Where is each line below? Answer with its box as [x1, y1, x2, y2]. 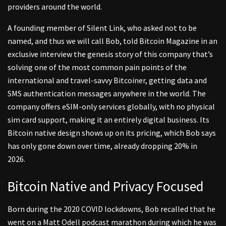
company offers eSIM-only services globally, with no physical [8, 101, 215, 112]
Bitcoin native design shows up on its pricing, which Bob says [8, 128, 216, 138]
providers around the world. [8, 2, 102, 12]
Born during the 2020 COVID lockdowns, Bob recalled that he [8, 203, 215, 214]
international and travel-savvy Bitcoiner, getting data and [8, 75, 207, 86]
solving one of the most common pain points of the [8, 62, 187, 73]
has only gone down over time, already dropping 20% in [8, 141, 197, 151]
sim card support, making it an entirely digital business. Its [8, 115, 209, 125]
